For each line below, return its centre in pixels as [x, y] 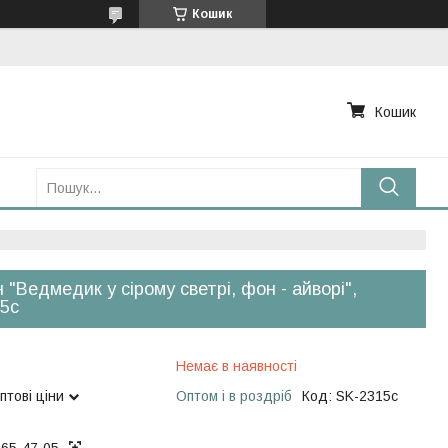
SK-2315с [367, 396]
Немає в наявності [236, 366]
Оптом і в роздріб [234, 396]
